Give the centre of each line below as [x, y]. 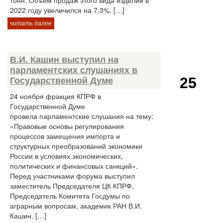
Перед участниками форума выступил [72, 176]
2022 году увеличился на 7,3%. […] [67, 10]
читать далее [31, 23]
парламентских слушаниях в [74, 70]
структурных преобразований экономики [76, 146]
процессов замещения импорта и [65, 136]
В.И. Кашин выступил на [64, 60]
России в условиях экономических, [66, 156]
